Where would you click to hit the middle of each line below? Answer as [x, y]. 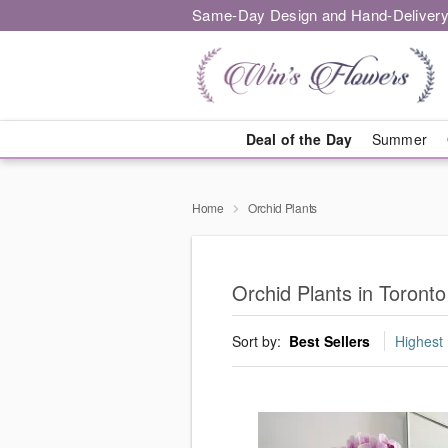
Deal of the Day [298, 139]
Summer [399, 139]
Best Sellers [329, 341]
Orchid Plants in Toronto [339, 293]
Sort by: [258, 341]
